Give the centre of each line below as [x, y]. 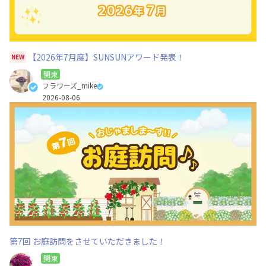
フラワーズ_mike [69, 85]
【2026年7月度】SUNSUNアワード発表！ [106, 57]
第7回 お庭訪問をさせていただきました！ [88, 241]
